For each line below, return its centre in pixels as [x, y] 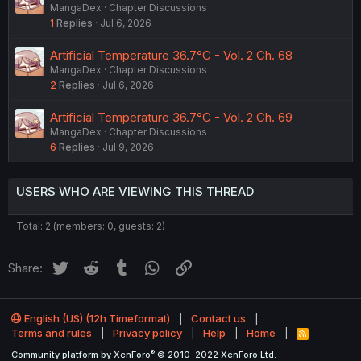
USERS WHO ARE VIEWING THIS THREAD [135, 192]
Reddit [118, 266]
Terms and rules [52, 333]
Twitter [89, 266]
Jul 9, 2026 [128, 147]
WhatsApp [191, 266]
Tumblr [151, 266]
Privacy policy [147, 333]
